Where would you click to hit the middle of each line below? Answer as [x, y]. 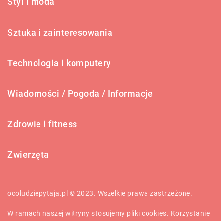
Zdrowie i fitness [42, 124]
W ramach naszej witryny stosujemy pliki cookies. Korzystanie [109, 213]
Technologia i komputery [59, 63]
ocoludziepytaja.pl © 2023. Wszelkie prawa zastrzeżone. [100, 193]
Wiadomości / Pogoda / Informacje [80, 93]
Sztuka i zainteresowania [60, 32]
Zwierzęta [28, 154]
